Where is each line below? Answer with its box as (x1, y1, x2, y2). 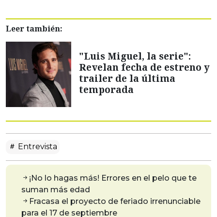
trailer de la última (79, 71, 175, 85)
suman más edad (21, 185, 90, 195)
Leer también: (6, 23, 62, 34)
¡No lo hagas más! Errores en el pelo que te (29, 173, 197, 183)
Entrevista (16, 142, 57, 152)
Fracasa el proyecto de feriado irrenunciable (29, 197, 201, 206)
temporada (79, 82, 134, 96)
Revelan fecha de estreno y (79, 60, 210, 74)
